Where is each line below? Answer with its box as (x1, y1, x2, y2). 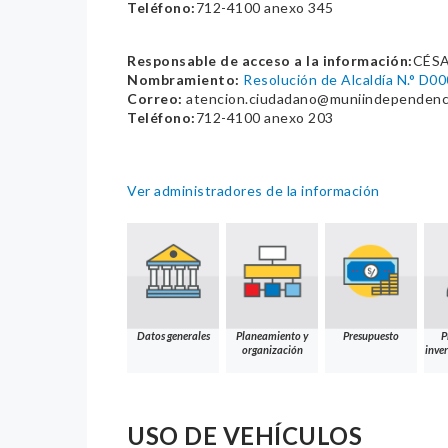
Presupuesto (343, 329, 399, 343)
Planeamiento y (236, 329, 308, 343)
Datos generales (136, 329, 210, 343)
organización (241, 343, 303, 357)
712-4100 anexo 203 (195, 109, 334, 127)
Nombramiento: (127, 71, 240, 89)
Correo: (127, 90, 183, 108)
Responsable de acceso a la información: (127, 52, 413, 70)
